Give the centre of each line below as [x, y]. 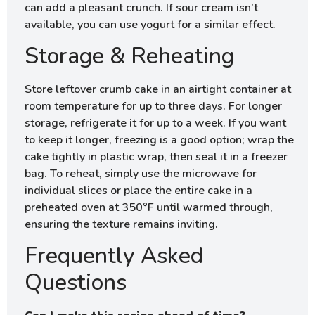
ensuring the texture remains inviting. [121, 225]
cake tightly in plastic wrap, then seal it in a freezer [156, 157]
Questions [76, 283]
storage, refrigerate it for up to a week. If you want [155, 123]
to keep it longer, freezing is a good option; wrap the [159, 140]
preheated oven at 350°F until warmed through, [149, 208]
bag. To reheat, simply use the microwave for [141, 174]
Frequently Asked [114, 256]
